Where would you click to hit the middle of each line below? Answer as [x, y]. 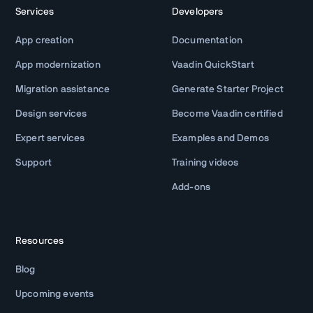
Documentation [208, 40]
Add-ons [191, 187]
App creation [44, 40]
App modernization [58, 65]
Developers [198, 12]
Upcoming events [55, 294]
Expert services [50, 138]
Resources [40, 241]
